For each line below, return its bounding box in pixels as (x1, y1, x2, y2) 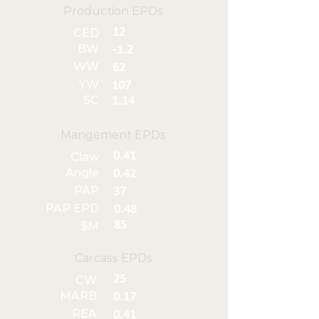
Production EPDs (63, 4, 163, 18)
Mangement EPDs (61, 128, 166, 142)
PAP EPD (46, 202, 99, 215)
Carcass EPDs (75, 251, 152, 265)
